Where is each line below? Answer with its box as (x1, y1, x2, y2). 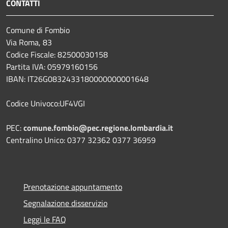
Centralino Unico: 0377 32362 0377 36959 (6, 134, 156, 147)
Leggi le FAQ (23, 213, 66, 226)
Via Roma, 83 (6, 36, 52, 49)
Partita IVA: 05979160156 (6, 61, 100, 73)
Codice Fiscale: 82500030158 (6, 48, 108, 61)
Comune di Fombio (6, 24, 70, 37)
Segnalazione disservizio (23, 197, 107, 210)
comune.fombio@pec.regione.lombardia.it (23, 122, 173, 134)
